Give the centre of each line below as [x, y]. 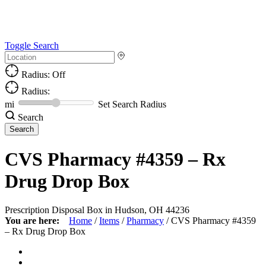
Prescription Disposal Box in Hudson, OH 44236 [97, 210]
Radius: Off [42, 75]
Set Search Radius [132, 104]
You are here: [32, 221]
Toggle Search [32, 46]
